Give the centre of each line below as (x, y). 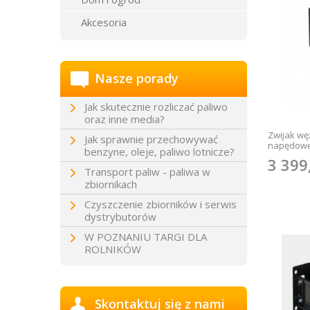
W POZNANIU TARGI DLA (146, 237)
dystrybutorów (120, 217)
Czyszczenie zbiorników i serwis (161, 204)
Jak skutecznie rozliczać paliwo (156, 107)
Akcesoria (104, 22)
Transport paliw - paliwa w (147, 172)
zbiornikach (111, 184)
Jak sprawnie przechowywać (151, 139)
